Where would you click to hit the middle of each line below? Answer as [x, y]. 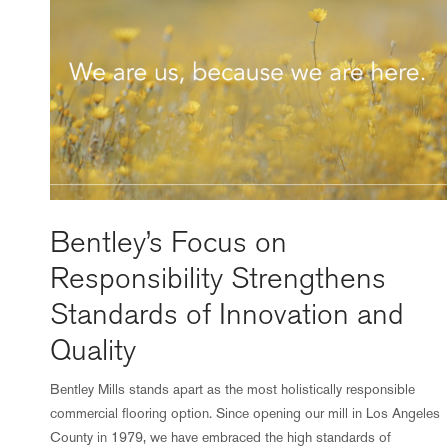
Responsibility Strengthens [218, 278]
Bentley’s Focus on [168, 242]
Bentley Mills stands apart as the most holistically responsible [233, 389]
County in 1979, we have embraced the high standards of [221, 437]
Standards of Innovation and [227, 314]
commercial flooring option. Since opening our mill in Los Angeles [245, 413]
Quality [93, 350]
